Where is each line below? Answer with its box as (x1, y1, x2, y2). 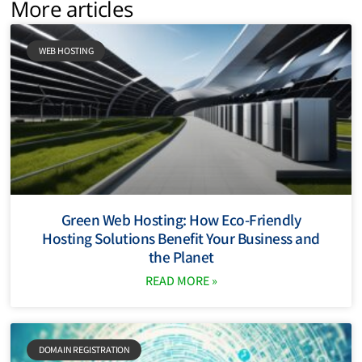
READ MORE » (145, 271, 217, 289)
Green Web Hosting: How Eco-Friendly (61, 208, 301, 230)
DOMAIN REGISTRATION (38, 343, 131, 356)
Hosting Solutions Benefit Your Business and (42, 227, 320, 249)
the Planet (148, 246, 214, 267)
